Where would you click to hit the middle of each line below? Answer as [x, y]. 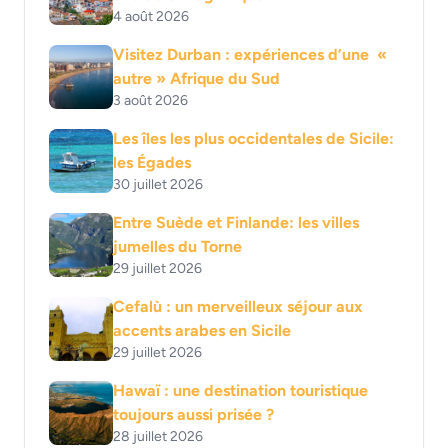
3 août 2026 [150, 100]
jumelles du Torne [177, 246]
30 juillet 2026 [158, 184]
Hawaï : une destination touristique [240, 390]
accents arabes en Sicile [202, 330]
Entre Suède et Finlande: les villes [236, 222]
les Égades [152, 162]
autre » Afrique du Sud [196, 78]
